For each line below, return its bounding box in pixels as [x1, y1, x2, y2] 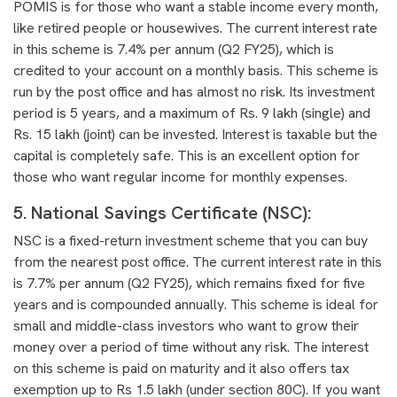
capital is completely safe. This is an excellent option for [13, 146, 360, 165]
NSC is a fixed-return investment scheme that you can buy [13, 231, 368, 250]
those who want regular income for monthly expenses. [13, 167, 347, 186]
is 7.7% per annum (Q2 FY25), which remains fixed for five [13, 274, 365, 292]
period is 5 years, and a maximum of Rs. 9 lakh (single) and [13, 104, 370, 122]
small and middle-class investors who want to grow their [13, 316, 359, 335]
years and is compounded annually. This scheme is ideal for [13, 295, 378, 314]
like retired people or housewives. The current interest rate [13, 19, 378, 37]
